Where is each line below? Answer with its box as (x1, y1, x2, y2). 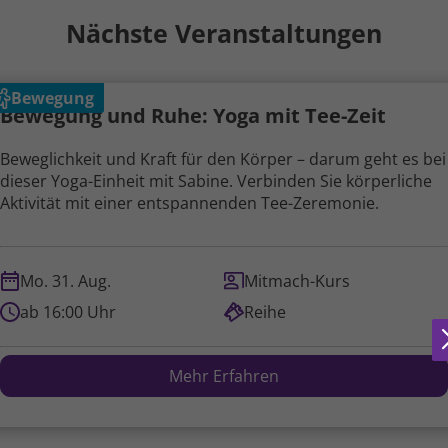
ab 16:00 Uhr (20, 301, 116, 324)
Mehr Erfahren (169, 365, 279, 388)
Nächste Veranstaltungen (66, 15, 382, 50)
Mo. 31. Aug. (20, 270, 111, 293)
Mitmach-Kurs (244, 270, 350, 293)
